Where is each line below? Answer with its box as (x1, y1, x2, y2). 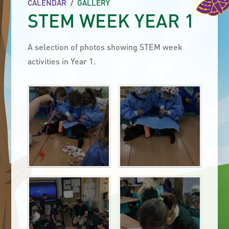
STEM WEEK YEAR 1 (28, 9, 195, 32)
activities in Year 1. (28, 56, 96, 66)
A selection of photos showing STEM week (28, 41, 183, 52)
